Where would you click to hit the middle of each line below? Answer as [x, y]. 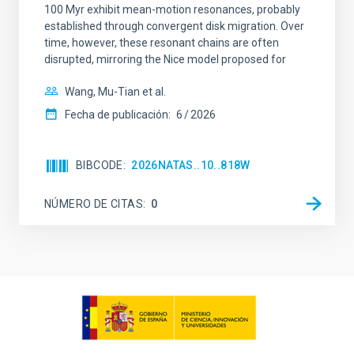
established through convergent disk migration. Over [174, 26]
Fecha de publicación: [118, 115]
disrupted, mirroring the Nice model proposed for [165, 59]
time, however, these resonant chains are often [162, 43]
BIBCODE [100, 165]
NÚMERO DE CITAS [94, 203]
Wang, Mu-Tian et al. [115, 92]
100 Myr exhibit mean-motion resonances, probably [172, 9]
